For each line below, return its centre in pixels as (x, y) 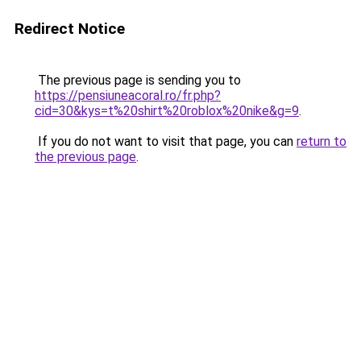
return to (322, 141)
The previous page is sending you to (138, 80)
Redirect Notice (70, 29)
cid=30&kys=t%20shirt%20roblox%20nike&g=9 (167, 111)
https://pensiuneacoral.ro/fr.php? (128, 95)
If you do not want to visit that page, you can (166, 141)
